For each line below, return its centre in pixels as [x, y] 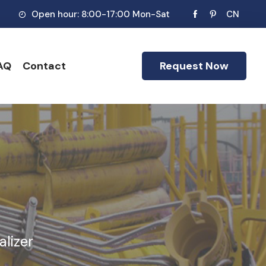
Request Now [194, 66]
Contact [44, 66]
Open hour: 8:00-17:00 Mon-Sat [99, 14]
